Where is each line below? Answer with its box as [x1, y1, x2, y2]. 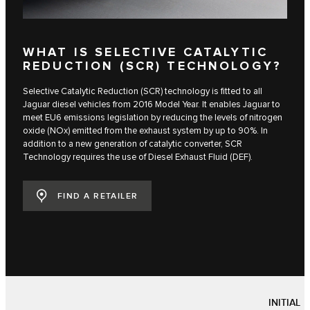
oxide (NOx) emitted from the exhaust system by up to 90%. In [23, 125, 268, 136]
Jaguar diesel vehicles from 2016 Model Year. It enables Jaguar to [23, 98, 280, 110]
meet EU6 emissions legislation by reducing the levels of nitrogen [23, 111, 282, 123]
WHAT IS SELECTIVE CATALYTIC [23, 45, 268, 61]
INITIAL [268, 296, 300, 309]
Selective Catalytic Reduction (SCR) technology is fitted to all [23, 85, 262, 97]
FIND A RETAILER [57, 191, 138, 202]
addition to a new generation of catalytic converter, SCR [23, 138, 242, 149]
